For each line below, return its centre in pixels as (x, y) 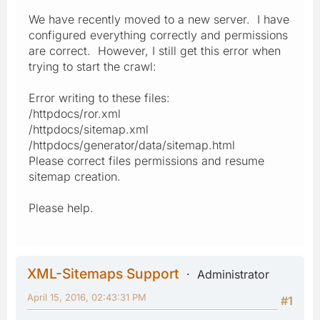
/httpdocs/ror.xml (75, 113)
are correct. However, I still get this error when (155, 50)
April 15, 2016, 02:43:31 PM (87, 297)
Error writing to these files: (99, 97)
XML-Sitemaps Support (103, 273)
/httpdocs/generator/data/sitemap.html (132, 145)
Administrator (233, 274)
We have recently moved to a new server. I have (159, 19)
